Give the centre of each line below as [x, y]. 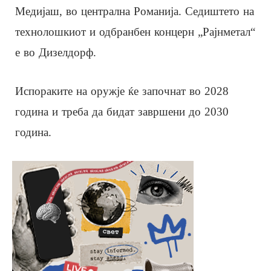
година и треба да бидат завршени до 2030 [122, 111]
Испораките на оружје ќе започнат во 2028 [122, 91]
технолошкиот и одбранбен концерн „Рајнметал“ [135, 31]
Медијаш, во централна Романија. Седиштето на [135, 11]
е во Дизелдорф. [56, 52]
